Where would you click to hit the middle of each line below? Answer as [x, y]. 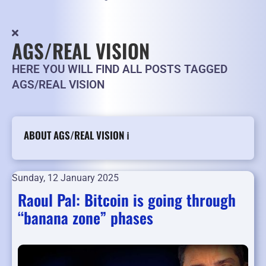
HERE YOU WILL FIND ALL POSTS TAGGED [120, 69]
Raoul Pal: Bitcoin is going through [127, 200]
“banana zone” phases [85, 218]
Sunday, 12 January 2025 [65, 178]
